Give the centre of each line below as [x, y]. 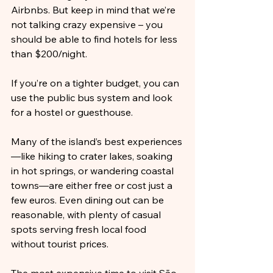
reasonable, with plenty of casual [87, 214]
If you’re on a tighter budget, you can [96, 83]
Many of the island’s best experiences [97, 141]
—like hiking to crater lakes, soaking [93, 156]
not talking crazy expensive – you [88, 24]
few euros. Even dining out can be [89, 200]
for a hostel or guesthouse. [72, 112]
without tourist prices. [60, 244]
